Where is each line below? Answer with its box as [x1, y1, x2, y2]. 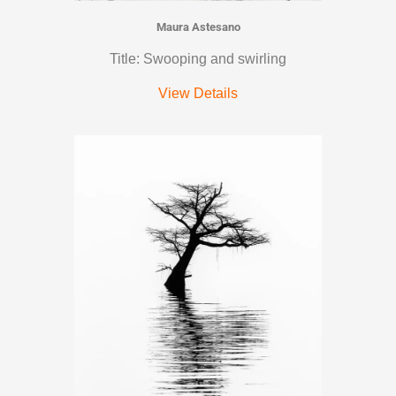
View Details [158, 85, 238, 101]
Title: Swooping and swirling [110, 50, 286, 66]
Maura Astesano [156, 19, 240, 34]
